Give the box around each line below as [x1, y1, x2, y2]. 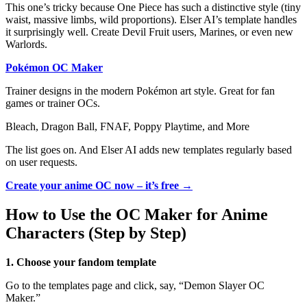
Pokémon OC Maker [5, 62, 103, 74]
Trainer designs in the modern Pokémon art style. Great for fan [5, 85, 275, 97]
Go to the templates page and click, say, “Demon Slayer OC [5, 280, 265, 292]
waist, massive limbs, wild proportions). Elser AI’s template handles [5, 14, 297, 26]
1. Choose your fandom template [5, 256, 156, 269]
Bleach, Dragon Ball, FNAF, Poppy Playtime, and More [5, 121, 249, 133]
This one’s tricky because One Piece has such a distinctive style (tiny [5, 1, 301, 14]
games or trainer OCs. [5, 97, 100, 110]
